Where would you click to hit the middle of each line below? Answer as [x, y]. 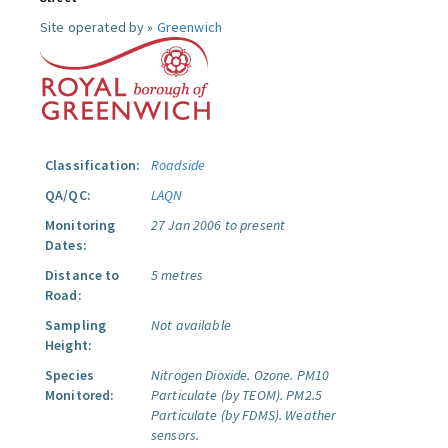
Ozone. [273, 375]
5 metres [177, 275]
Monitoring [80, 225]
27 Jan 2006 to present [218, 225]
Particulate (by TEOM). [217, 395]
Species [69, 375]
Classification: [93, 165]
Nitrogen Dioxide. [201, 375]
